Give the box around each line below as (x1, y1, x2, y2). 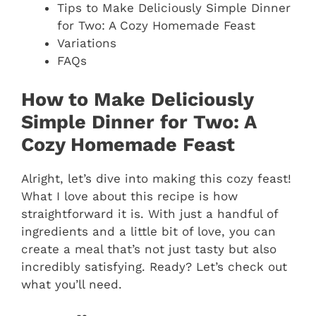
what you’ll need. (21, 276, 122, 291)
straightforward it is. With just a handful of (21, 206, 278, 221)
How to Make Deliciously (21, 87, 253, 111)
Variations (57, 36, 116, 51)
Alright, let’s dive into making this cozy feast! (21, 171, 291, 186)
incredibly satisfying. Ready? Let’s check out (21, 259, 287, 274)
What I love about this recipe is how (21, 188, 238, 203)
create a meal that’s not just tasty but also (21, 241, 276, 256)
